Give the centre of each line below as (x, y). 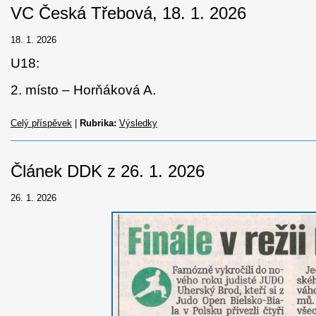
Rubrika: (98, 123)
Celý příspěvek (41, 123)
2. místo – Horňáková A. (83, 90)
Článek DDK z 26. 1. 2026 (108, 171)
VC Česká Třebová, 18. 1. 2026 (128, 13)
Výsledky (138, 123)
